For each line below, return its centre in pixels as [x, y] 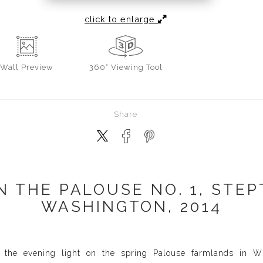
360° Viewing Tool [126, 67]
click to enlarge [121, 19]
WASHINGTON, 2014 [131, 206]
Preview [37, 67]
